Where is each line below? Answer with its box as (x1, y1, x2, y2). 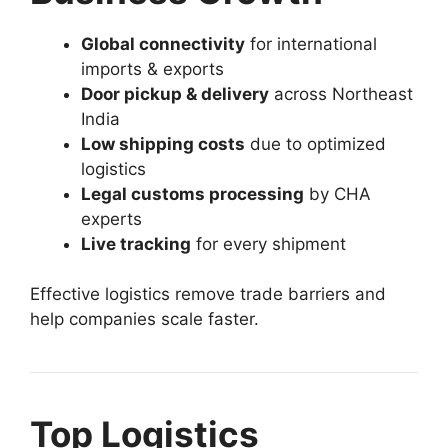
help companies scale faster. (30, 309, 259, 329)
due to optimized (245, 133, 386, 154)
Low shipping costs (81, 133, 245, 154)
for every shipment (191, 233, 346, 254)
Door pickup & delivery (81, 83, 269, 104)
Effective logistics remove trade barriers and (30, 284, 386, 304)
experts (81, 208, 142, 229)
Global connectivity (81, 33, 245, 54)
